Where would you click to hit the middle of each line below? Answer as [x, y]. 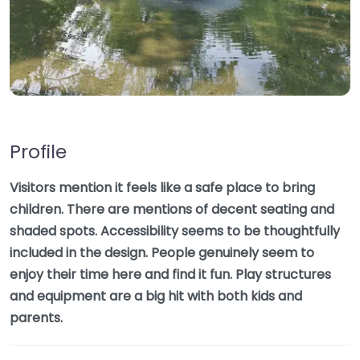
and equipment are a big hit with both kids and [156, 296]
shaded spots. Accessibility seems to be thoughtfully [175, 231]
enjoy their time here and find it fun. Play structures [170, 274]
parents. [36, 318]
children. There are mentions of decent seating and [172, 209]
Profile [38, 151]
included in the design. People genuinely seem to [162, 253]
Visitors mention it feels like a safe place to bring [162, 188]
